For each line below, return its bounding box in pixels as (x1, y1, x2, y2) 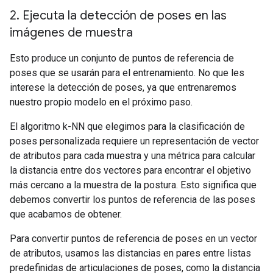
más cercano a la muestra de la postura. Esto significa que (10, 179, 257, 191)
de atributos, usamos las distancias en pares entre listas (10, 247, 251, 260)
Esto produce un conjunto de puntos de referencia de (10, 52, 234, 65)
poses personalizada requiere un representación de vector (10, 135, 259, 147)
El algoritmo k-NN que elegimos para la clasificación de (10, 121, 245, 133)
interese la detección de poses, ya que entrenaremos (10, 82, 236, 94)
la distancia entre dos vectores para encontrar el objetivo (10, 165, 251, 177)
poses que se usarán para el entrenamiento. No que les (10, 67, 244, 79)
